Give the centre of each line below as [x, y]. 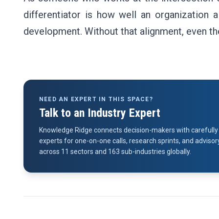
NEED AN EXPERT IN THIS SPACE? [96, 99]
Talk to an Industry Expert [100, 113]
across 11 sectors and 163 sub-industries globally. [115, 152]
